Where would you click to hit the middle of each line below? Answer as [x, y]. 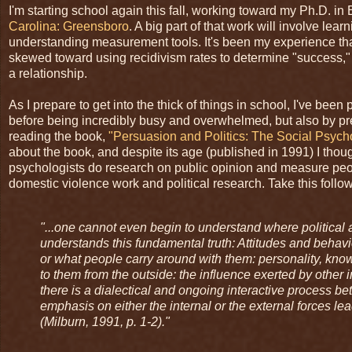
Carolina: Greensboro [69, 27]
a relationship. [48, 74]
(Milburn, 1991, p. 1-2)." [105, 322]
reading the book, [59, 137]
